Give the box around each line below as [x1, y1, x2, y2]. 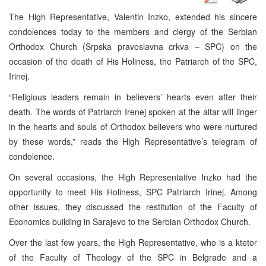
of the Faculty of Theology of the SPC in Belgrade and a [9, 251, 257, 263]
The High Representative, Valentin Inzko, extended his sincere [9, 10, 257, 23]
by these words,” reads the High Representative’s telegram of [9, 135, 257, 147]
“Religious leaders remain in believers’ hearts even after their [9, 90, 257, 103]
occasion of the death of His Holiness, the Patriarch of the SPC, [9, 55, 257, 67]
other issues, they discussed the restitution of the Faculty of [9, 200, 257, 213]
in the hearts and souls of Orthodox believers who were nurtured [9, 120, 257, 132]
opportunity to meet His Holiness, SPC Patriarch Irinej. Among [9, 185, 257, 198]
